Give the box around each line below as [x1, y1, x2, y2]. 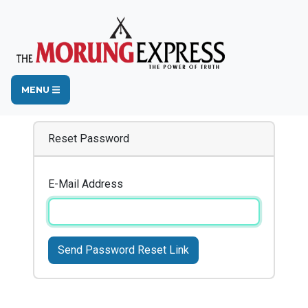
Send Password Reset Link [58, 243, 189, 256]
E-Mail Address [48, 177, 123, 190]
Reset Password [48, 132, 129, 145]
